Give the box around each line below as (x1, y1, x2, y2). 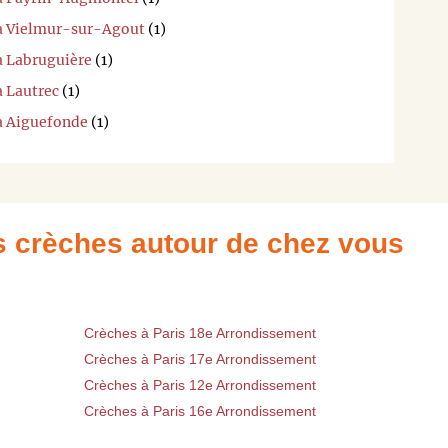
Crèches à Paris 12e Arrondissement (84, 377, 316, 394)
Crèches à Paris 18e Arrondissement (84, 325, 316, 342)
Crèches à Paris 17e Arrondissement (84, 351, 316, 368)
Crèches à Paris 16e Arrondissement (84, 403, 316, 420)
